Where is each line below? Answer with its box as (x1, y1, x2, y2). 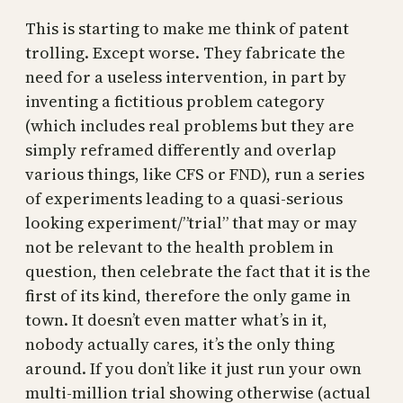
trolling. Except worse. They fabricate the (25, 41, 345, 65)
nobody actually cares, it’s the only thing (25, 333, 335, 356)
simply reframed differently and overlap (25, 139, 336, 162)
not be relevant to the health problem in (25, 236, 334, 259)
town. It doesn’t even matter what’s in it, (25, 309, 327, 332)
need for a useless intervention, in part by (25, 66, 346, 89)
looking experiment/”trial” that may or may (25, 211, 357, 235)
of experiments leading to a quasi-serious (25, 187, 343, 210)
